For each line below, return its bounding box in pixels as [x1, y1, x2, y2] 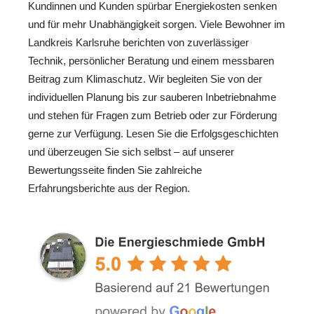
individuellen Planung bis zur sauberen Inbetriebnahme [28, 90, 276, 103]
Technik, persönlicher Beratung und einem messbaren [28, 54, 274, 67]
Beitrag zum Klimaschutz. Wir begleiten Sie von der [28, 72, 262, 85]
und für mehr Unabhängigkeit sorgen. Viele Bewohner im [28, 18, 285, 30]
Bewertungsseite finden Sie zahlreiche [28, 163, 202, 176]
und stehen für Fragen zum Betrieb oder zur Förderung [28, 109, 277, 121]
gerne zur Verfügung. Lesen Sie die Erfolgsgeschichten [28, 127, 278, 139]
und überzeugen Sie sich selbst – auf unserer [28, 145, 234, 158]
